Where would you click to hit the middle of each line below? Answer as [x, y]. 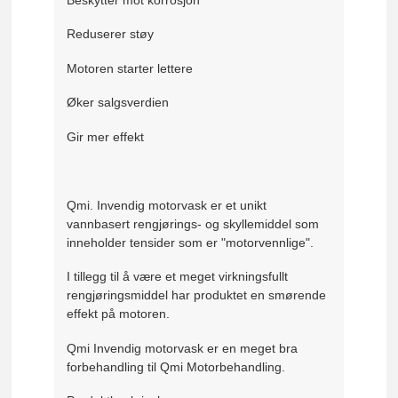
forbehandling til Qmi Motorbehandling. [176, 366]
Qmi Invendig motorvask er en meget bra [183, 348]
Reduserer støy [111, 34]
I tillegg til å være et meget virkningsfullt [178, 277]
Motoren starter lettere [130, 68]
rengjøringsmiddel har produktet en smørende [197, 295]
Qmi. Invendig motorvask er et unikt [167, 205]
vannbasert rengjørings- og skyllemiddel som [193, 223]
